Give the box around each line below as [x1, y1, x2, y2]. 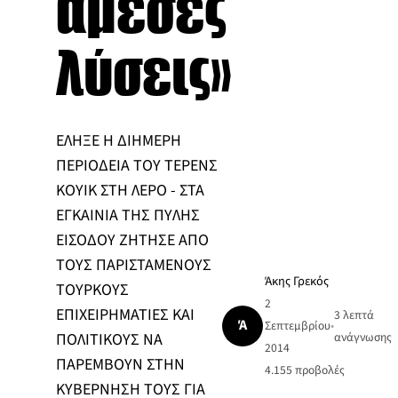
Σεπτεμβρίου [264, 317, 330, 335]
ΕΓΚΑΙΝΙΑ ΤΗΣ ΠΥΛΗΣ [55, 203, 200, 227]
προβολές [291, 362, 345, 379]
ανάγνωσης [333, 328, 392, 346]
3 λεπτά [333, 306, 374, 323]
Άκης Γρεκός [264, 272, 329, 291]
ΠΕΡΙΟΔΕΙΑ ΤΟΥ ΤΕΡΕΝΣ [55, 154, 218, 177]
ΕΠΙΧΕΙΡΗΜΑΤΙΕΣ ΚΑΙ [55, 303, 195, 326]
